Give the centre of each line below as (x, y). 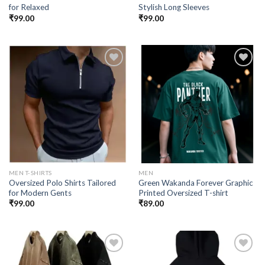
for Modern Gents (40, 193)
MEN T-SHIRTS (30, 173)
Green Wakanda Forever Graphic (195, 183)
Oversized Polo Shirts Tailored (62, 183)
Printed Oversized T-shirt (183, 193)
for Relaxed (29, 7)
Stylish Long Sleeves (174, 7)
